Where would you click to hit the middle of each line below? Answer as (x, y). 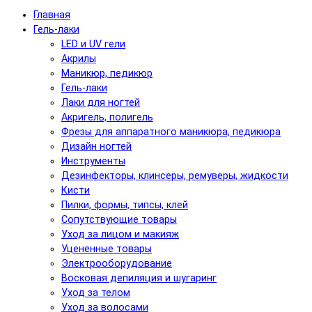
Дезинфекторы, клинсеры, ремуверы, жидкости (175, 175)
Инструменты (93, 161)
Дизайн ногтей (96, 146)
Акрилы (79, 58)
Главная (52, 15)
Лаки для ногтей (101, 102)
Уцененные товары (107, 249)
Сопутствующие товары (119, 219)
